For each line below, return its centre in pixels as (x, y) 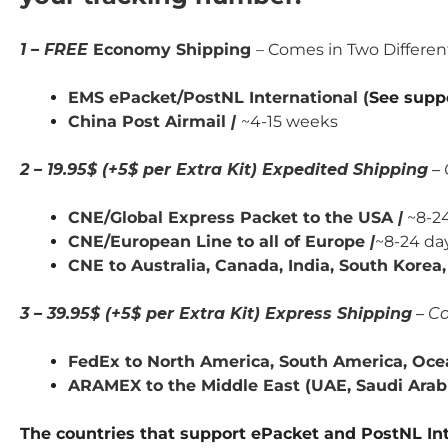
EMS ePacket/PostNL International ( (218, 97)
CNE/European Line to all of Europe (216, 241)
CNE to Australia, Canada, (178, 265)
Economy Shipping (172, 49)
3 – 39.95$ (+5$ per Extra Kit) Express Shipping (216, 313)
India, (313, 265)
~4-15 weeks (289, 121)
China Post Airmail (147, 121)
